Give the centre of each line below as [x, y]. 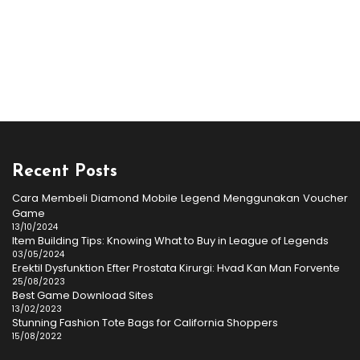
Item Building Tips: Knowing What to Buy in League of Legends [170, 241]
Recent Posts [65, 172]
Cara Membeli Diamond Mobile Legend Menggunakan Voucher [180, 198]
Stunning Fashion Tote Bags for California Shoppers [145, 323]
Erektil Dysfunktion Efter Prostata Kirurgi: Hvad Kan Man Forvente [176, 268]
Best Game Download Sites [83, 296]
